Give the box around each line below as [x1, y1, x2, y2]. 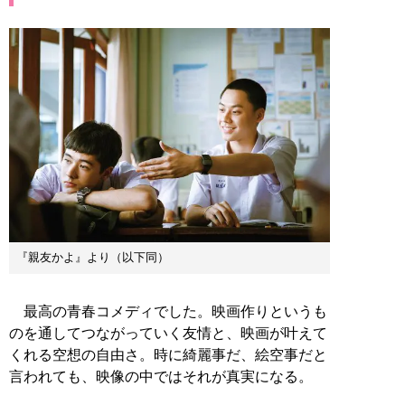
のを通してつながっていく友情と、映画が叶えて [9, 325, 327, 341]
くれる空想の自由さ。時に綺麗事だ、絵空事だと [9, 346, 327, 363]
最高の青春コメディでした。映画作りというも [9, 303, 327, 319]
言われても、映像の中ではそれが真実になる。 [9, 368, 313, 384]
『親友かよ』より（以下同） [16, 250, 169, 264]
